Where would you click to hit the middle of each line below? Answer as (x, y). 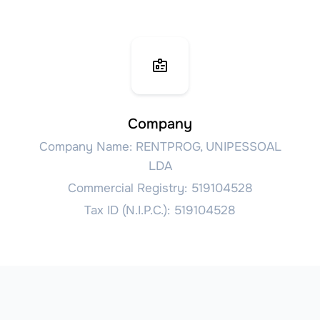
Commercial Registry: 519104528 (160, 188)
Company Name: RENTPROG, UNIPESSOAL (160, 146)
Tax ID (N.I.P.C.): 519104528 (160, 210)
